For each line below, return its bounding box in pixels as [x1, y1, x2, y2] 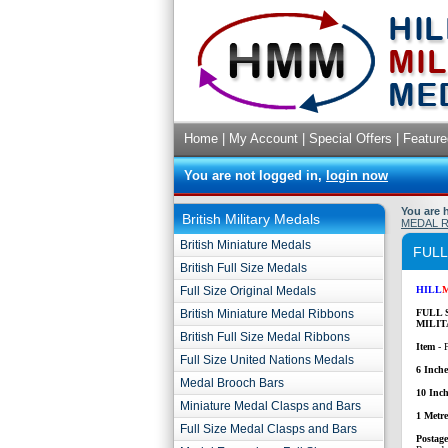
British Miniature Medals [180, 238, 311, 252]
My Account [229, 131, 298, 146]
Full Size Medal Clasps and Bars [180, 422, 357, 436]
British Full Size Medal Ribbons [180, 330, 350, 344]
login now [326, 168, 388, 183]
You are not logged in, [184, 168, 326, 183]
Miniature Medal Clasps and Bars [180, 399, 361, 413]
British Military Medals [182, 211, 320, 227]
